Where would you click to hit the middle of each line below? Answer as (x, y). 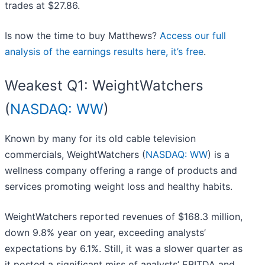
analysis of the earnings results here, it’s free (104, 52)
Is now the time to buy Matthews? (82, 36)
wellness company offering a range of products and (121, 171)
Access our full (193, 36)
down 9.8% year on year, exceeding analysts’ (105, 233)
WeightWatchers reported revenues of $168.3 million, (124, 217)
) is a (219, 155)
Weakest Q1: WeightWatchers (104, 86)
